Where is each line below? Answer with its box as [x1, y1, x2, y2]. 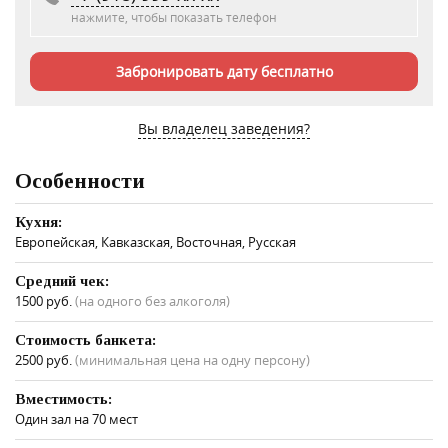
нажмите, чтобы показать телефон [71, 8, 277, 25]
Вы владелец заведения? [138, 118, 310, 138]
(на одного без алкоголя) [75, 291, 230, 310]
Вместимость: [15, 390, 112, 407]
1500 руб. [15, 291, 75, 310]
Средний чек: [15, 272, 109, 289]
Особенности [15, 167, 145, 193]
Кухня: [15, 213, 62, 230]
